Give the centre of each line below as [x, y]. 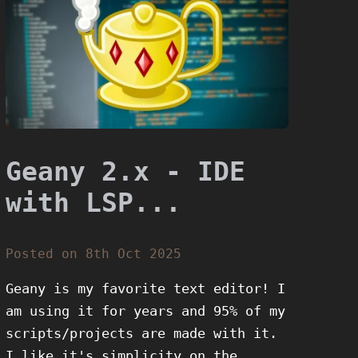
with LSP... [94, 203]
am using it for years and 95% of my [146, 310]
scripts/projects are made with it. [142, 333]
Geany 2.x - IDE [126, 172]
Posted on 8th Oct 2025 [94, 255]
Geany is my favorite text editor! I [146, 288]
